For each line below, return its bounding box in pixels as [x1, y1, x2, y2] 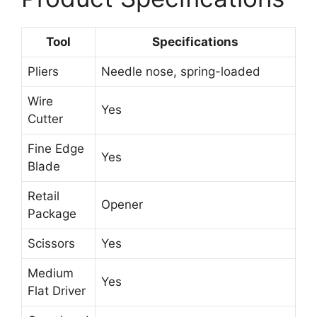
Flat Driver [28, 284, 86, 299]
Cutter [28, 112, 63, 127]
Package [28, 207, 76, 221]
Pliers [28, 64, 59, 79]
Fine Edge [28, 142, 84, 156]
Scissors [28, 236, 75, 251]
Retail [28, 189, 59, 204]
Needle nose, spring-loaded [101, 64, 260, 79]
